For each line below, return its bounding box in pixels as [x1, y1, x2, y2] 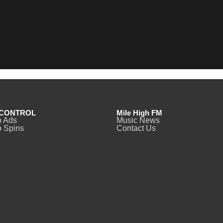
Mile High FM [116, 108, 162, 117]
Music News [116, 115, 160, 124]
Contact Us [116, 123, 156, 132]
